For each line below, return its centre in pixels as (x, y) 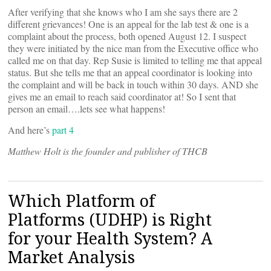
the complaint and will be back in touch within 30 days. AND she (133, 84)
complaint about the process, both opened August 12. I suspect (127, 36)
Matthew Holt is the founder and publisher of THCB (108, 151)
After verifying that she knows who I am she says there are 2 (123, 12)
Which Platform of (81, 201)
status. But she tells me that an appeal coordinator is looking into (130, 72)
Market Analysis (71, 257)
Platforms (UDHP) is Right (110, 219)
